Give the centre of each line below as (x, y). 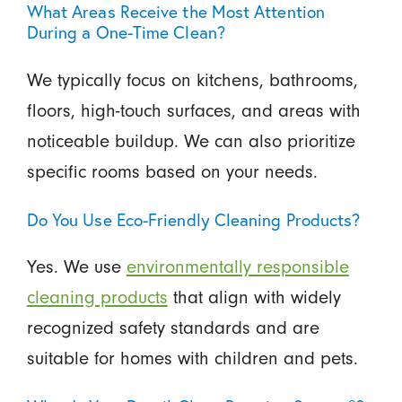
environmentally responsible (237, 267)
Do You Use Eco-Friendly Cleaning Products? (193, 219)
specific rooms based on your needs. (172, 171)
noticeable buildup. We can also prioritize (191, 141)
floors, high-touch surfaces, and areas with (193, 110)
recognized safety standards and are (173, 328)
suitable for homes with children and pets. (192, 359)
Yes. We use (76, 267)
